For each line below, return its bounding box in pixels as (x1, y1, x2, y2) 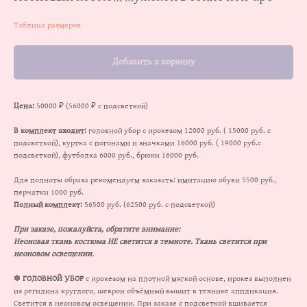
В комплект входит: (14, 127, 86, 135)
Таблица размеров (14, 21, 81, 29)
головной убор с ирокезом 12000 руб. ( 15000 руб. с (86, 127, 271, 135)
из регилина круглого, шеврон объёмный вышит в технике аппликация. (14, 287, 278, 295)
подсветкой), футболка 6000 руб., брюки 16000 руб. (14, 151, 199, 160)
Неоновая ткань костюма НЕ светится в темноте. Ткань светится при (14, 238, 267, 246)
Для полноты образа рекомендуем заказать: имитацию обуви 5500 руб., (14, 176, 277, 184)
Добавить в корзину (112, 57, 195, 66)
